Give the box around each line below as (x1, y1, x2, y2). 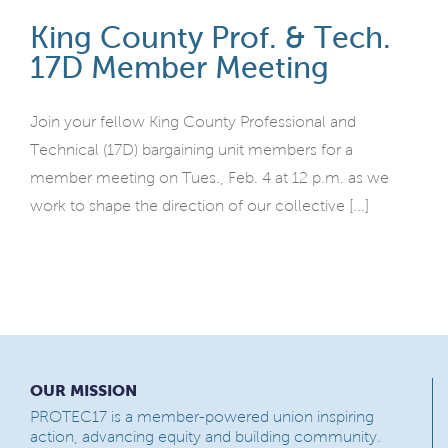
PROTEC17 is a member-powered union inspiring (30, 408, 374, 426)
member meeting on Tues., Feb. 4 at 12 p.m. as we (30, 169, 389, 187)
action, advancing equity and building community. (30, 428, 381, 446)
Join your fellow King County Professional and (30, 113, 356, 131)
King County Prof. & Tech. (30, 21, 391, 55)
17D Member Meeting (30, 51, 329, 85)
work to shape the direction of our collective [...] (30, 197, 369, 215)
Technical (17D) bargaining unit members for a (30, 141, 353, 159)
